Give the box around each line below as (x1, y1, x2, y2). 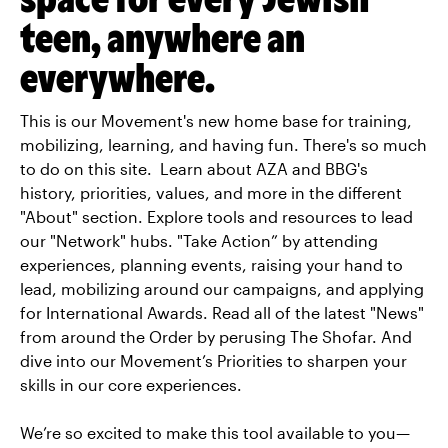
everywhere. (20, 51, 215, 101)
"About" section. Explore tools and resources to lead (20, 206, 413, 226)
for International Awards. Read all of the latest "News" (20, 302, 424, 322)
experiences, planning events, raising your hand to (20, 254, 403, 274)
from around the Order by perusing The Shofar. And (20, 326, 412, 346)
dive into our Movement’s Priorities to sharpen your (20, 350, 407, 370)
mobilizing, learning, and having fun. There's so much (20, 134, 427, 154)
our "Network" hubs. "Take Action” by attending (20, 230, 378, 250)
